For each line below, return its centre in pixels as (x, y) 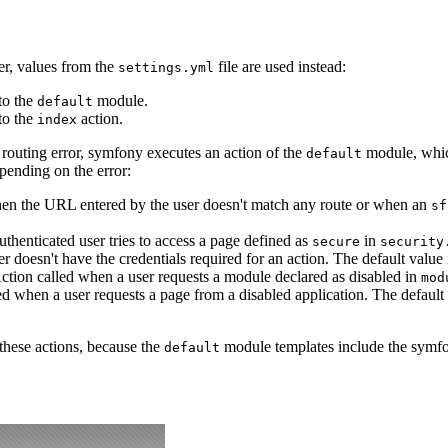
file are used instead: (280, 67)
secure (336, 242)
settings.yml (166, 68)
